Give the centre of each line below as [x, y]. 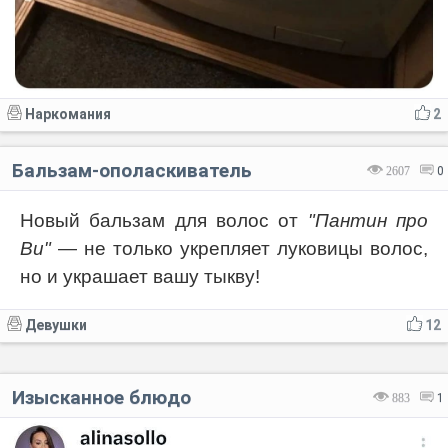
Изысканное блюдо [101, 397]
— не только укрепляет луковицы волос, [239, 248]
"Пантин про [368, 220]
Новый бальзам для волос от [164, 220]
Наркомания [68, 113]
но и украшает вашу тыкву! [140, 276]
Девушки [56, 324]
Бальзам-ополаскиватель [132, 170]
